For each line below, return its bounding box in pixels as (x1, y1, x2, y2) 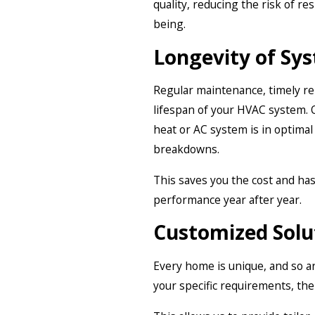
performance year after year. (153, 191, 302, 207)
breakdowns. (153, 141, 219, 157)
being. (153, 16, 186, 32)
